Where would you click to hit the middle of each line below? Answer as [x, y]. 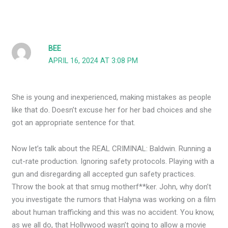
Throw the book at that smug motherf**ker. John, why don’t [112, 187]
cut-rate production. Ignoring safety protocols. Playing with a [113, 161]
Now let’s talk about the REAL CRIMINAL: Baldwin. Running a [112, 148]
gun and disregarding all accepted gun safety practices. [104, 174]
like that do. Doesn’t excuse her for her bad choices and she [112, 110]
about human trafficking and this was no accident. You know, [113, 212]
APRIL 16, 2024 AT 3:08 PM [93, 61]
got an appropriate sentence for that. [74, 122]
